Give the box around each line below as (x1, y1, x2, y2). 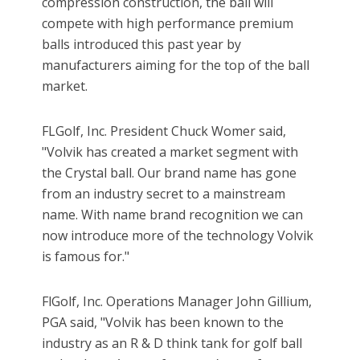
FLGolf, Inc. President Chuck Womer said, (42, 122, 287, 141)
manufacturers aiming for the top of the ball (42, 56, 310, 75)
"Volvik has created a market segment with (42, 143, 299, 162)
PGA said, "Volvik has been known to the (42, 313, 284, 332)
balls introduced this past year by (42, 35, 242, 54)
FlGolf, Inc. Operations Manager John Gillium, (42, 292, 313, 311)
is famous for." (42, 247, 130, 266)
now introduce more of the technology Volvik (42, 227, 314, 245)
